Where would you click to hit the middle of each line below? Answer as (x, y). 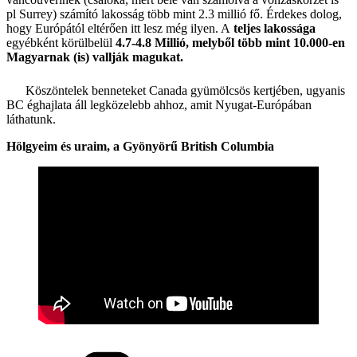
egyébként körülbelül (61, 42)
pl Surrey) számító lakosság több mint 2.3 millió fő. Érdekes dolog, (174, 14)
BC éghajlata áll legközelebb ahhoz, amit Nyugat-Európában (159, 104)
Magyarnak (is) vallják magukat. (95, 57)
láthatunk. (31, 119)
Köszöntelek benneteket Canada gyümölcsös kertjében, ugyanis (185, 90)
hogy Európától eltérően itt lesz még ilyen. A (120, 28)
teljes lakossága (275, 28)
